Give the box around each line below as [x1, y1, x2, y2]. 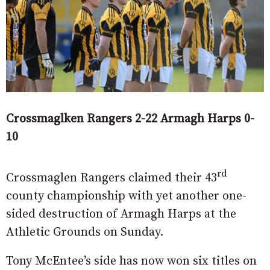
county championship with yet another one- [6, 188, 246, 204]
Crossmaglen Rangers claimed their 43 [6, 170, 217, 186]
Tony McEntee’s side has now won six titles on [6, 253, 257, 269]
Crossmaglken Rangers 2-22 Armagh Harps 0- [6, 111, 254, 127]
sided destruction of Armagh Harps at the [6, 206, 236, 222]
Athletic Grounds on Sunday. [6, 224, 163, 240]
